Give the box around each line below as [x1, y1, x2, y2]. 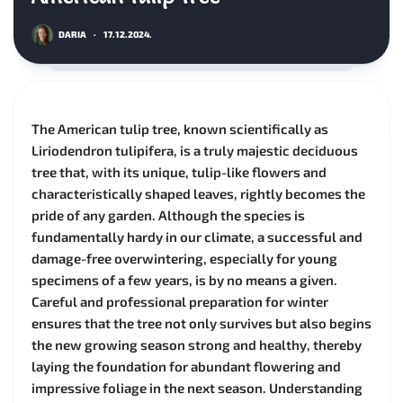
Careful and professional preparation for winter [31, 292, 328, 309]
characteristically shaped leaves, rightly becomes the [31, 184, 365, 201]
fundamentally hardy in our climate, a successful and [31, 228, 363, 245]
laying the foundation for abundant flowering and [31, 357, 341, 374]
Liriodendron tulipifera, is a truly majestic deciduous [31, 141, 358, 158]
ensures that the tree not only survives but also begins [31, 314, 372, 331]
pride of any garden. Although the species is [31, 206, 305, 223]
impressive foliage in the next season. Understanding [31, 379, 363, 396]
